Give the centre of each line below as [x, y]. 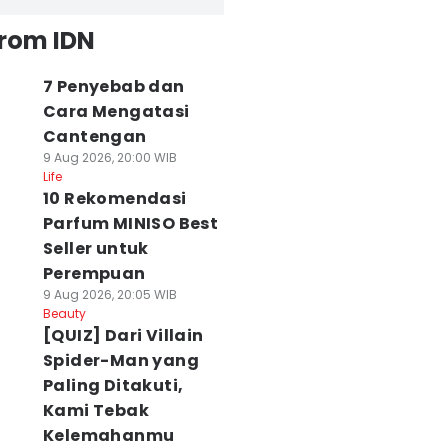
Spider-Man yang [120, 360]
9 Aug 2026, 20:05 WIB [109, 294]
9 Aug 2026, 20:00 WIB [109, 157]
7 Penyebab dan [113, 86]
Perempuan [94, 273]
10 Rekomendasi [114, 198]
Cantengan [94, 136]
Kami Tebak [95, 410]
